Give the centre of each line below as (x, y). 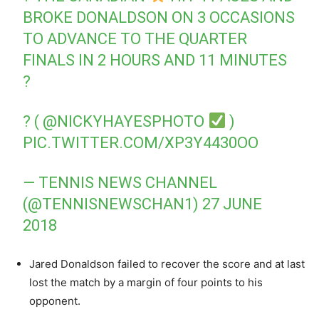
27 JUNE (232, 204)
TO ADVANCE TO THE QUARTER (135, 38)
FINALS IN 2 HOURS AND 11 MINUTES (155, 60)
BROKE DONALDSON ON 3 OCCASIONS (159, 17)
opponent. (55, 300)
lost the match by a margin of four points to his (146, 282)
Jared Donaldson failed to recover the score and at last (167, 263)
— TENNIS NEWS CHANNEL (120, 182)
